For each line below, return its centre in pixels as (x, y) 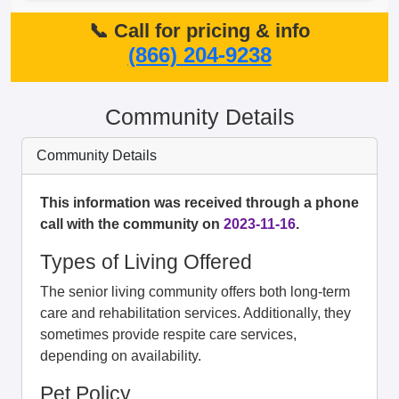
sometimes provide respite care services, (168, 334)
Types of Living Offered (146, 262)
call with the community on (132, 224)
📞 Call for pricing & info (199, 31)
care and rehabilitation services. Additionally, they (195, 313)
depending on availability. (121, 356)
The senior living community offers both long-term (195, 292)
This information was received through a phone (199, 203)
